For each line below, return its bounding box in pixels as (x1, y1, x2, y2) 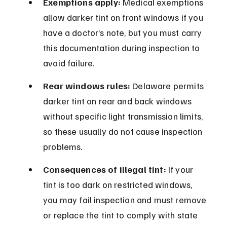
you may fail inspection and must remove (43, 194, 209, 206)
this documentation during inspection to (43, 42, 202, 54)
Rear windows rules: (43, 80, 131, 92)
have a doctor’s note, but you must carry (43, 27, 204, 39)
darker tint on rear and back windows (43, 95, 194, 107)
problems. (43, 141, 83, 153)
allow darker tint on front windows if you (43, 12, 205, 23)
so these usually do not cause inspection (43, 126, 205, 137)
